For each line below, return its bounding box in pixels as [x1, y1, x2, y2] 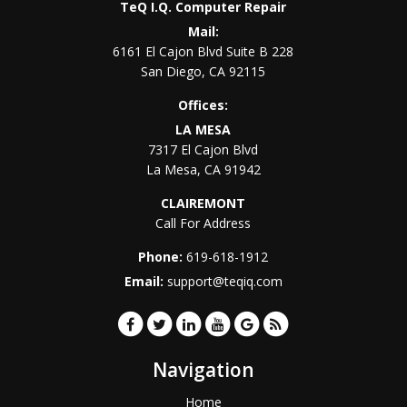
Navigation [152, 357, 254, 382]
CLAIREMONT [161, 194, 246, 212]
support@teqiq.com [166, 273, 283, 290]
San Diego [141, 63, 203, 80]
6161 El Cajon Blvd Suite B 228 [113, 43, 294, 60]
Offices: [178, 96, 229, 114]
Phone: [138, 248, 187, 265]
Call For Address [155, 214, 252, 232]
